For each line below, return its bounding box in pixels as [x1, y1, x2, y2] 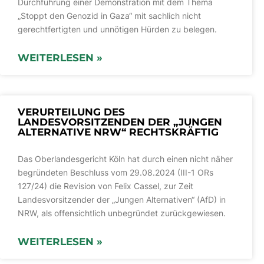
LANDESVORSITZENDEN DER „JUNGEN [18, 116, 222, 128]
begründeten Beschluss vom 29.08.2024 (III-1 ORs [18, 167, 213, 178]
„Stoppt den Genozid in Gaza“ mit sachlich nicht [18, 11, 201, 21]
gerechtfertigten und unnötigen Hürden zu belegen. [18, 24, 217, 35]
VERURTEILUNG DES [18, 106, 125, 118]
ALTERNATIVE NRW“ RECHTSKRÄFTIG [18, 126, 219, 138]
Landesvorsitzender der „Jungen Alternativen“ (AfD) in [18, 194, 226, 205]
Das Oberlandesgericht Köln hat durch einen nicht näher [18, 154, 233, 164]
